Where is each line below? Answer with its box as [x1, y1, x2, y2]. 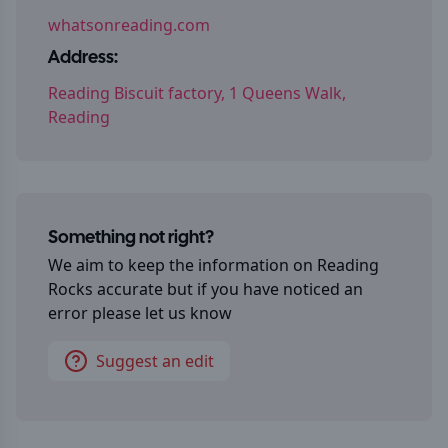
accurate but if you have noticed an [93, 278, 363, 300]
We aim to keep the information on [48, 254, 317, 276]
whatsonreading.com [48, 14, 210, 36]
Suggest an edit [96, 350, 214, 372]
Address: [48, 50, 118, 67]
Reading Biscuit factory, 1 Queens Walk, [48, 82, 346, 104]
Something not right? [48, 230, 214, 247]
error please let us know [48, 302, 232, 324]
